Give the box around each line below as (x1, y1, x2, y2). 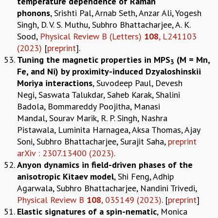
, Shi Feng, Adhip (114, 170, 174, 182)
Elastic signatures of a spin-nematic (17, 205, 157, 217)
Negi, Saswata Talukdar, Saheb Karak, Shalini (17, 89, 180, 100)
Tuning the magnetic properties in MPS (17, 54, 170, 65)
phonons (17, 7, 50, 18)
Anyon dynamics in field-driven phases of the (17, 159, 193, 170)
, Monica (157, 205, 187, 217)
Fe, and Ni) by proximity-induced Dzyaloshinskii (17, 65, 201, 77)
